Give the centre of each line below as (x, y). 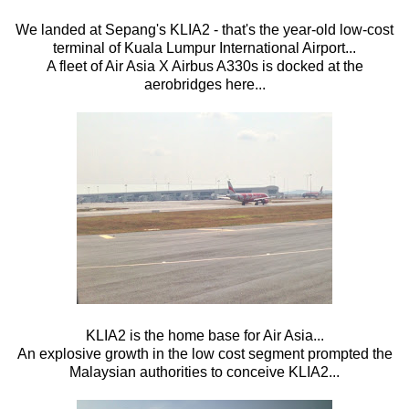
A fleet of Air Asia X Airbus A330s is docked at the (204, 66)
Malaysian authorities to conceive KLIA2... (204, 372)
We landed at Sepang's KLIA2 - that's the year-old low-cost (204, 29)
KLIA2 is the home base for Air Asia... (204, 335)
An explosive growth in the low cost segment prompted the (204, 353)
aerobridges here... (204, 84)
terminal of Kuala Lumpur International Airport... (204, 47)
